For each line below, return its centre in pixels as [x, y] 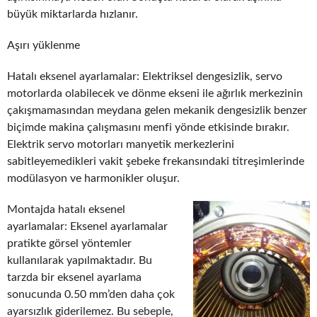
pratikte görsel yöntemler [69, 243]
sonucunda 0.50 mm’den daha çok [91, 294]
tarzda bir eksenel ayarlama [74, 277]
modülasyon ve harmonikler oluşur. [93, 178]
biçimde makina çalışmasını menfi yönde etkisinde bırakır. [148, 127]
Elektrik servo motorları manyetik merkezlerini [121, 144]
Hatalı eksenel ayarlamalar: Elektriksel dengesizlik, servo [145, 76]
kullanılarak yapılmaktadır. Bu [80, 260]
